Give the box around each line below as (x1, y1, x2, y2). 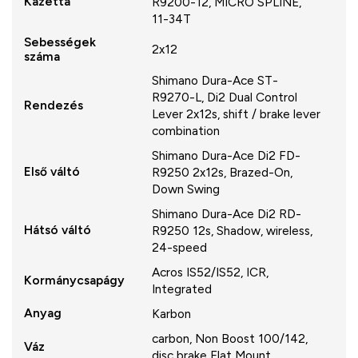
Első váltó (24, 163, 80, 179)
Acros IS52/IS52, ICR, (152, 264, 268, 280)
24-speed (152, 239, 207, 255)
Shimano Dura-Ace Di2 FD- (152, 147, 300, 163)
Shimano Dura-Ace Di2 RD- (152, 205, 301, 221)
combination (152, 122, 220, 138)
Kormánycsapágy (24, 272, 125, 288)
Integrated (152, 280, 212, 296)
